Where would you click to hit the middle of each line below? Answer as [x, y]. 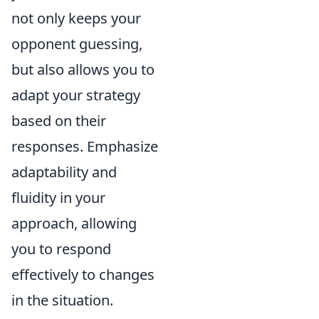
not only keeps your [76, 18]
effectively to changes [83, 274]
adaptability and [64, 172]
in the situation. [62, 300]
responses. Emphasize [85, 146]
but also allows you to [83, 69]
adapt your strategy [76, 95]
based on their [59, 120]
